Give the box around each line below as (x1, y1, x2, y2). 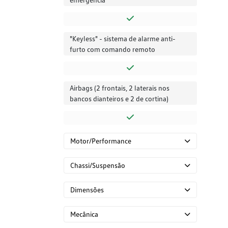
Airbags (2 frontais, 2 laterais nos (70, 83, 169, 93)
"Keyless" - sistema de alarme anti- (70, 34, 176, 43)
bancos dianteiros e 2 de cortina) (70, 94, 168, 103)
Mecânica (70, 210, 98, 219)
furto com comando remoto (70, 45, 155, 54)
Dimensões (70, 185, 104, 194)
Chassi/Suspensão (70, 161, 125, 170)
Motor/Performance (70, 136, 131, 146)
